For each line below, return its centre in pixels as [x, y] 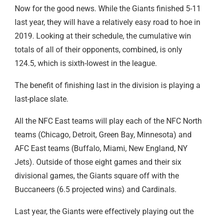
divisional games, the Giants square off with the [97, 175]
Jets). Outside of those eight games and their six [98, 162]
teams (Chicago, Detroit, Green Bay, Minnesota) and [103, 134]
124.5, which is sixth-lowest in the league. [87, 63]
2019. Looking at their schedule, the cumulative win [103, 36]
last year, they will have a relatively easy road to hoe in [108, 22]
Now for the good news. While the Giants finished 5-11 [108, 8]
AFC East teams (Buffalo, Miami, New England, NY [101, 148]
